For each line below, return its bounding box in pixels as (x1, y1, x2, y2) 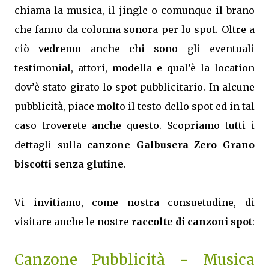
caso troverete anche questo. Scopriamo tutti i (14, 119, 255, 131)
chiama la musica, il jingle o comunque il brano (14, 4, 255, 16)
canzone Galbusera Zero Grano (87, 139, 255, 151)
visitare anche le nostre (14, 216, 131, 228)
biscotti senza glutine (14, 158, 124, 170)
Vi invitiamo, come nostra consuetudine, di (14, 196, 255, 208)
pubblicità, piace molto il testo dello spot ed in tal (14, 100, 255, 112)
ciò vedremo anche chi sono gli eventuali (14, 43, 255, 55)
